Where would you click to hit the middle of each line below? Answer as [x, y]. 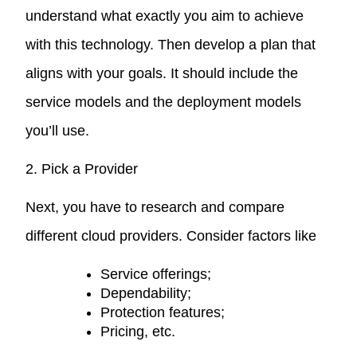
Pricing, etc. [138, 331]
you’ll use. [58, 130]
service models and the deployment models [164, 102]
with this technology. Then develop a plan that [171, 44]
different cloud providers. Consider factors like [171, 235]
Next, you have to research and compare [155, 207]
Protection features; [163, 312]
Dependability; [146, 293]
